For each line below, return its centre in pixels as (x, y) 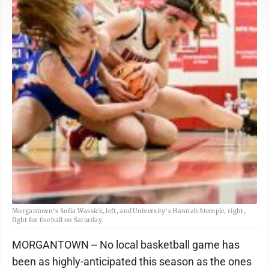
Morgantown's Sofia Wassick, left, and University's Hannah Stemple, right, (129, 211)
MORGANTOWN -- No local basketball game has (126, 245)
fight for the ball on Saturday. (58, 220)
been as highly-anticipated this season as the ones (132, 261)
